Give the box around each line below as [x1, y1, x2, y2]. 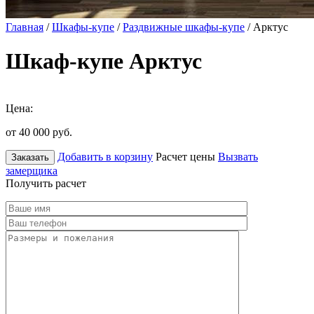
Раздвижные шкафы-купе [123, 21, 245, 33]
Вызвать [218, 150, 258, 163]
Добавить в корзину [57, 150, 153, 163]
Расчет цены [156, 150, 215, 163]
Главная [6, 21, 43, 33]
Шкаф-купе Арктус [6, 48, 202, 74]
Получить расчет [6, 177, 86, 189]
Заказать [11, 151, 49, 163]
